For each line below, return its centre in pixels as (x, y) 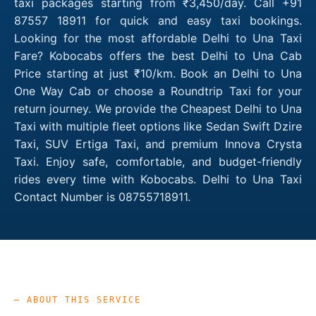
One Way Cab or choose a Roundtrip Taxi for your (158, 91)
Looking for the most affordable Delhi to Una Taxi (158, 38)
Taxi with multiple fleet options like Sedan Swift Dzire (158, 126)
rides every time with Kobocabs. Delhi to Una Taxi (158, 179)
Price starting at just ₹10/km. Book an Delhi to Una (158, 73)
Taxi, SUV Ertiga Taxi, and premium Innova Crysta (158, 144)
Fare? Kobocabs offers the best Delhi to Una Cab (158, 55)
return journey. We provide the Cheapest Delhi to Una (158, 108)
